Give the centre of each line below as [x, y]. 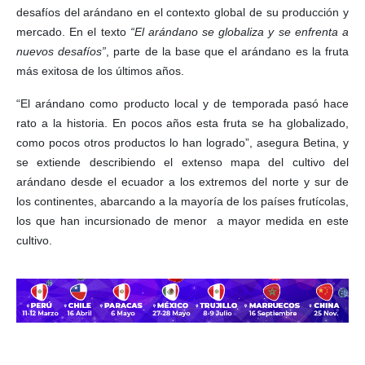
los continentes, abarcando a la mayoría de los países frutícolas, [182, 202]
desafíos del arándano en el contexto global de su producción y [182, 13]
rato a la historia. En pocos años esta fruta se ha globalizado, [182, 123]
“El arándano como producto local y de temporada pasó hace [182, 104]
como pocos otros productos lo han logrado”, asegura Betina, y [182, 143]
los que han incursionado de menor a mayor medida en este [182, 221]
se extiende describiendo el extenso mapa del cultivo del [182, 163]
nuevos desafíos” [62, 52]
